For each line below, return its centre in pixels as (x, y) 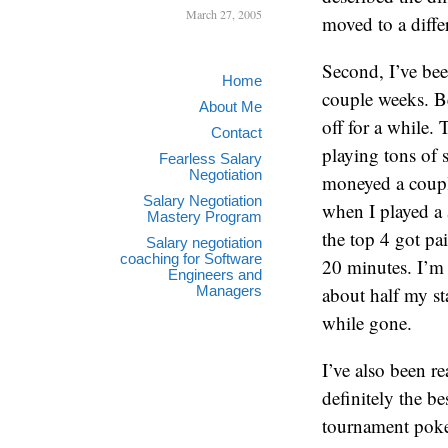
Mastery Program (204, 216)
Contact (236, 132)
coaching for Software (191, 258)
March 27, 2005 (224, 14)
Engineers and (215, 274)
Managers (229, 290)
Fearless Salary (210, 158)
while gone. (367, 322)
